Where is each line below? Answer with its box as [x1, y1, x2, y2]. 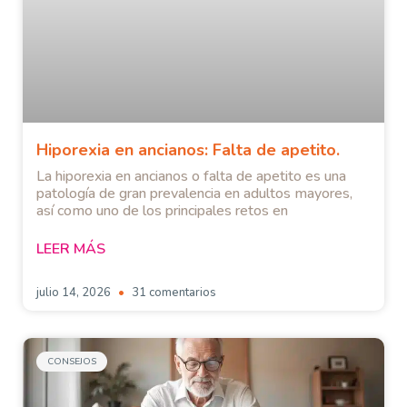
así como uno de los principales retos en [36, 201, 288, 222]
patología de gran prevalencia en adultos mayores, [36, 184, 352, 204]
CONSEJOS [47, 355, 96, 369]
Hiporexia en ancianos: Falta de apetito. [36, 139, 340, 162]
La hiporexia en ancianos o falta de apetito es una [36, 166, 346, 187]
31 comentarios [129, 284, 216, 302]
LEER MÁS [36, 239, 105, 260]
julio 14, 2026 [36, 284, 114, 302]
